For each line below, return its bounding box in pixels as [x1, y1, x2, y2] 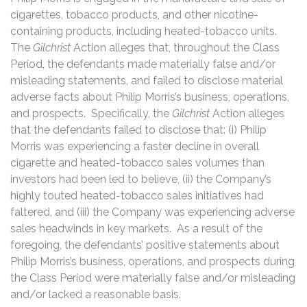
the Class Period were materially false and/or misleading [10, 271, 295, 284]
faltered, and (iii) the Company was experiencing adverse [10, 205, 295, 219]
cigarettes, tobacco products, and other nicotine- [10, 8, 258, 21]
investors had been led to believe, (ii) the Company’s [10, 172, 271, 186]
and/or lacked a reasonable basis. [10, 287, 181, 301]
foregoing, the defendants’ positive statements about [10, 238, 280, 251]
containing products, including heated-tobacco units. [10, 24, 277, 38]
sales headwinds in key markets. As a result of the [10, 221, 262, 235]
